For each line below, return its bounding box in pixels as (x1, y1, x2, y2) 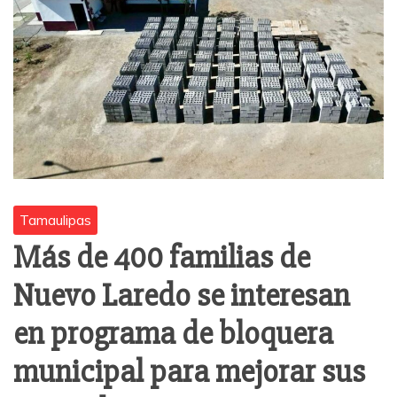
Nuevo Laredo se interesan (13, 276, 350, 316)
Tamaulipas (19, 211, 91, 230)
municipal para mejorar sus (13, 353, 365, 393)
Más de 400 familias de (13, 238, 310, 278)
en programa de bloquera (13, 315, 333, 354)
